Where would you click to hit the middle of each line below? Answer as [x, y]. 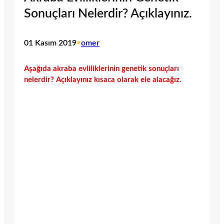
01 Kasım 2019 [50, 43]
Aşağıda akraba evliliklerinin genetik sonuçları [101, 68]
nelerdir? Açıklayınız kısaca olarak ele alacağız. [103, 79]
